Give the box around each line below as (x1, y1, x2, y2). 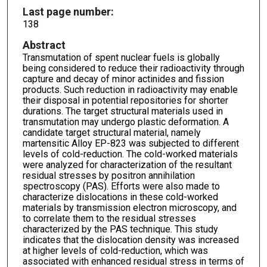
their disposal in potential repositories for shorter (22, 94, 228, 106)
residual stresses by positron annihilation (22, 169, 195, 181)
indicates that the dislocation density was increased (22, 234, 239, 246)
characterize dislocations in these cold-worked (22, 191, 218, 203)
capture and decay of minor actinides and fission (22, 73, 224, 85)
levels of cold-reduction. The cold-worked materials (22, 148, 238, 160)
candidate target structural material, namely (22, 126, 201, 138)
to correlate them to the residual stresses (22, 212, 196, 224)
